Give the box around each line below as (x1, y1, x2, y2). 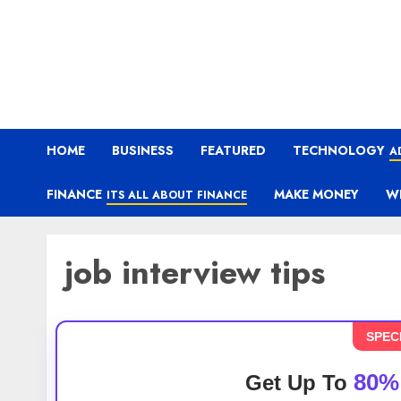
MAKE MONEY (274, 185, 359, 203)
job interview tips (64, 249, 325, 296)
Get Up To (244, 371, 354, 395)
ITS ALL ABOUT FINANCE (107, 187, 247, 203)
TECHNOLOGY (293, 141, 385, 159)
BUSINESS (112, 141, 174, 159)
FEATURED (200, 141, 266, 159)
